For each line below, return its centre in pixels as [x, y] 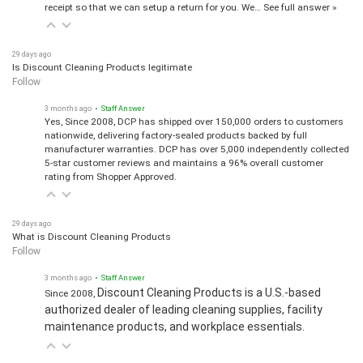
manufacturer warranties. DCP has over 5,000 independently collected [197, 142]
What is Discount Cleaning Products [92, 230]
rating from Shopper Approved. [111, 170]
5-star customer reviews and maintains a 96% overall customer [184, 156]
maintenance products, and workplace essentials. [175, 320]
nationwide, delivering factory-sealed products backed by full [176, 128]
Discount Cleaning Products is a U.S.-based [209, 286]
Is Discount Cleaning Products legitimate [102, 60]
